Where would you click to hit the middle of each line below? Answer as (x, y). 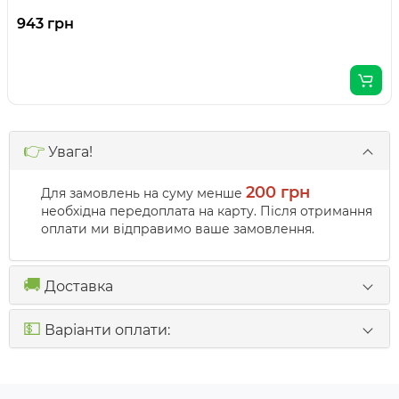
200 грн (278, 193)
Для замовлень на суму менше (143, 194)
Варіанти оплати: (106, 330)
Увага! (69, 152)
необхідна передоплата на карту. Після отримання (207, 212)
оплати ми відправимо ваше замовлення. (178, 229)
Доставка (77, 287)
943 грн (45, 24)
